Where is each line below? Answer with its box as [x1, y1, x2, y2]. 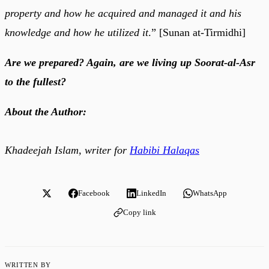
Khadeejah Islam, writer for [5, 144, 130, 156]
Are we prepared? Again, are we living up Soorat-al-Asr [5, 56, 255, 68]
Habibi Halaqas [130, 144, 199, 156]
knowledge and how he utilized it [5, 26, 148, 38]
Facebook [78, 188, 110, 198]
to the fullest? [5, 75, 66, 88]
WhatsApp [193, 188, 227, 198]
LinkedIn [136, 188, 166, 198]
